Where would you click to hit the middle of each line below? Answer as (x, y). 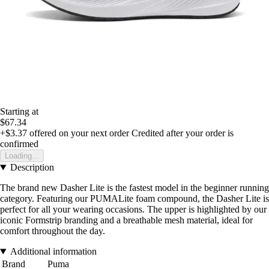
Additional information (53, 252)
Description (32, 168)
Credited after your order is (183, 133)
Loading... (22, 156)
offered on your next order (78, 133)
